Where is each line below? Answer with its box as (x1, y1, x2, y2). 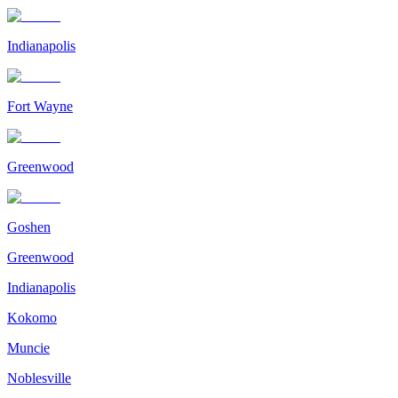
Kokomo (7, 309, 57, 325)
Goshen (7, 219, 51, 235)
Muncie (7, 339, 50, 355)
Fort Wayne (7, 98, 73, 114)
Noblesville (7, 370, 71, 386)
